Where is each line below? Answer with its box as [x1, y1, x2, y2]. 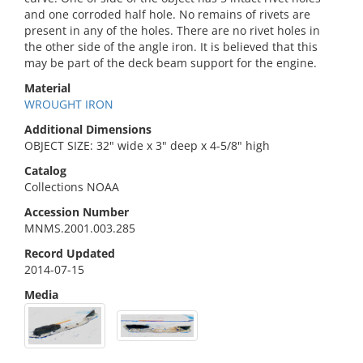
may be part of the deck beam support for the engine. [24, 55, 317, 70]
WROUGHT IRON [24, 96, 113, 112]
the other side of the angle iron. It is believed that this [24, 39, 318, 54]
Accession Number [24, 204, 129, 220]
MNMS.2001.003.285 [24, 220, 135, 236]
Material [24, 80, 70, 96]
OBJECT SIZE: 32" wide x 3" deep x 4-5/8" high [24, 138, 270, 153]
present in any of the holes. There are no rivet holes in [24, 23, 320, 38]
